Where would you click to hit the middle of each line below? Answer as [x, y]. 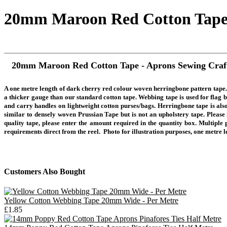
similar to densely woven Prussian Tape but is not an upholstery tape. [105, 115]
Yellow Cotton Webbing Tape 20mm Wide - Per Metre [91, 200]
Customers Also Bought [45, 171]
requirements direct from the [46, 132]
